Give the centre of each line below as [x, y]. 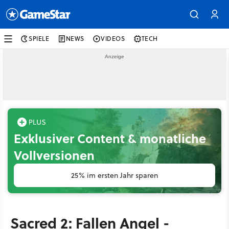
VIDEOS [113, 39]
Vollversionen [54, 155]
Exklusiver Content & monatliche [110, 138]
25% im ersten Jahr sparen [114, 175]
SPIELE [39, 39]
